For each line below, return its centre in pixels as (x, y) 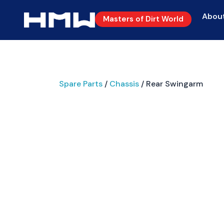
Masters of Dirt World (143, 19)
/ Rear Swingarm (171, 84)
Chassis (124, 84)
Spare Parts (81, 84)
